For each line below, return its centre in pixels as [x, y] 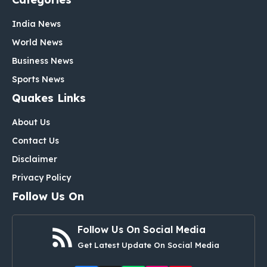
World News [37, 42]
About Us [31, 122]
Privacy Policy [41, 177]
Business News [43, 60]
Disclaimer [35, 159]
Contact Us [35, 140]
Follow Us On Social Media [142, 229]
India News [36, 24]
